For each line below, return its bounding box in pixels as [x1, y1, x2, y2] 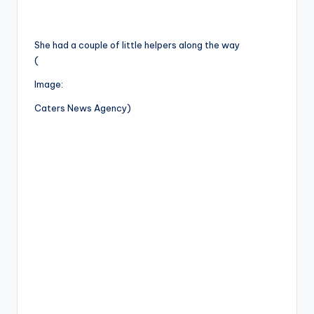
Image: [34, 78, 63, 90]
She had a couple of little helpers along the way [34, 39, 240, 51]
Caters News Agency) [34, 102, 131, 114]
